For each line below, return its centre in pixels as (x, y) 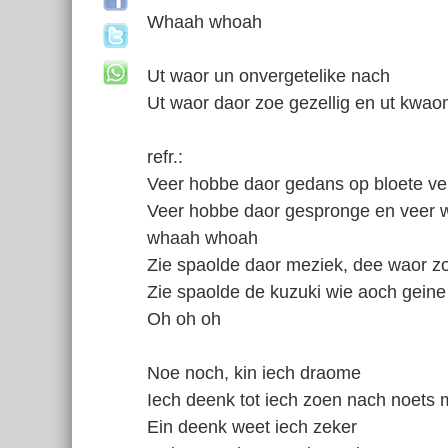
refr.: (165, 157)
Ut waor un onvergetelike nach (268, 76)
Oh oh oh (184, 319)
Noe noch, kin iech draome (254, 373)
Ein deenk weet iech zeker (252, 427)
